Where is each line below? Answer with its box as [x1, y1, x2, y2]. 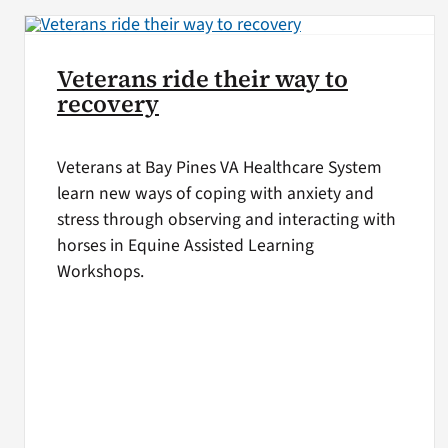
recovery [56, 88, 159, 121]
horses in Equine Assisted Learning [56, 232, 314, 258]
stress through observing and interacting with [56, 206, 396, 232]
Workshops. [56, 258, 144, 284]
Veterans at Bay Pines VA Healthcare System [56, 154, 382, 180]
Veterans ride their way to [56, 63, 348, 96]
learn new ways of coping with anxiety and [56, 180, 374, 206]
